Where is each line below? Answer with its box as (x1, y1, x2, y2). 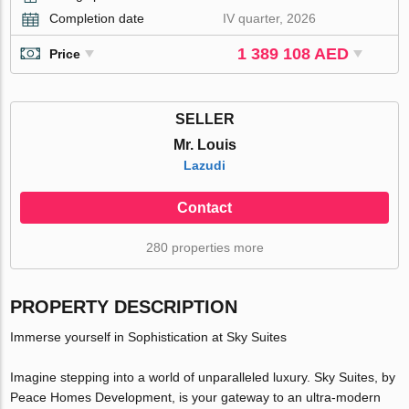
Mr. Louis (173, 136, 236, 152)
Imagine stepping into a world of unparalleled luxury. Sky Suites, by (10, 369, 396, 384)
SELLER (174, 110, 235, 127)
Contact (177, 199, 232, 215)
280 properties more (145, 239, 264, 255)
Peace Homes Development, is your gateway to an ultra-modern (10, 389, 382, 404)
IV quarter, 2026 (223, 10, 317, 26)
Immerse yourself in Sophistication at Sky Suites (10, 329, 288, 344)
